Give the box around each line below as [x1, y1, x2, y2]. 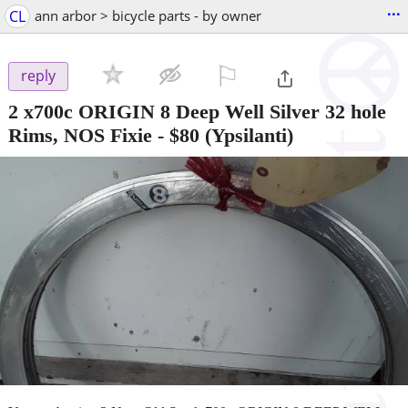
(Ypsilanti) [199, 123, 293, 147]
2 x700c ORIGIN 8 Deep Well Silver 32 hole [8, 99, 386, 123]
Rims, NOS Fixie [8, 123, 152, 147]
